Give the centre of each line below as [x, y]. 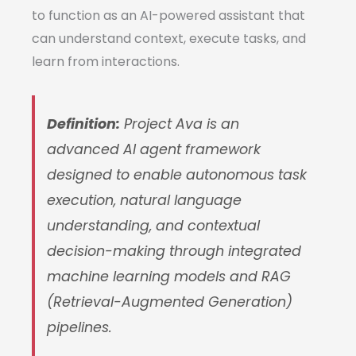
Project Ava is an [180, 124]
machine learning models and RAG [169, 276]
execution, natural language [144, 200]
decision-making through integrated [174, 251]
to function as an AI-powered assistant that [168, 15]
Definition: [83, 124]
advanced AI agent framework [154, 149]
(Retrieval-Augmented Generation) [170, 302]
